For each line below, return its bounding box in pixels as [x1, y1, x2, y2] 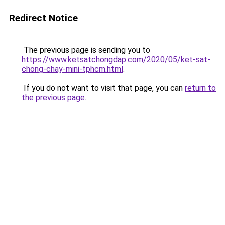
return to [185, 83, 216, 93]
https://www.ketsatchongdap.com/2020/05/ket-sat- [22, 55, 210, 64]
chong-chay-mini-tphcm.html [22, 64, 123, 74]
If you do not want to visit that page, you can [22, 83, 185, 93]
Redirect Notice [9, 12, 78, 24]
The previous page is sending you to [22, 45, 150, 55]
